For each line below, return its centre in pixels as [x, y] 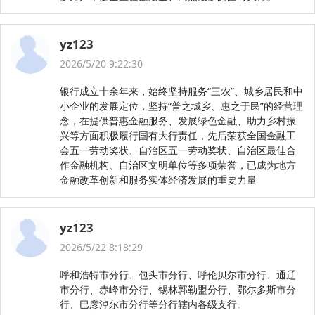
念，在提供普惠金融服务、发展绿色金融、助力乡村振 [178, 121]
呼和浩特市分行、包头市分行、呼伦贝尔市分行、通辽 [178, 275]
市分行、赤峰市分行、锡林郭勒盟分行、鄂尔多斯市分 [178, 289]
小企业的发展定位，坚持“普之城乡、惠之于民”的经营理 [181, 106]
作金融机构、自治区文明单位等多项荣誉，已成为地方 [178, 165]
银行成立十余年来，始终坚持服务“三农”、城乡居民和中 [181, 91]
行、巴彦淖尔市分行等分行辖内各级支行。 [153, 304]
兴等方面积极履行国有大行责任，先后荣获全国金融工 [178, 135]
